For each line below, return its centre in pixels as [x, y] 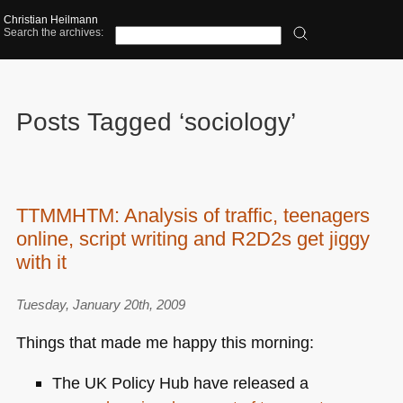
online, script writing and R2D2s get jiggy [193, 238]
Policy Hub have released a [210, 383]
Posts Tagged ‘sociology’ [156, 121]
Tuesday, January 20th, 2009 [100, 304]
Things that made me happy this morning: [165, 342]
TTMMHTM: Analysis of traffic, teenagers [193, 215]
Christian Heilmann [51, 20]
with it [41, 262]
